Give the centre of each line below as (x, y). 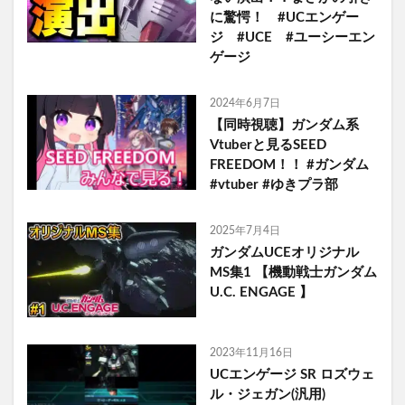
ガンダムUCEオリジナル (284, 252)
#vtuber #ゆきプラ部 (273, 184)
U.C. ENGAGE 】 (261, 292)
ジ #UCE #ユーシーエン (292, 37)
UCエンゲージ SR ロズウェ (292, 374)
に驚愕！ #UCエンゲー (284, 17)
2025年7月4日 (245, 230)
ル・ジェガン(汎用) (267, 394)
